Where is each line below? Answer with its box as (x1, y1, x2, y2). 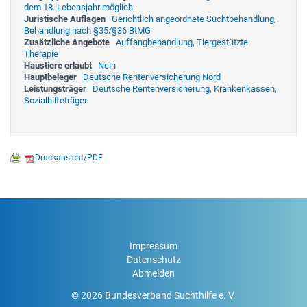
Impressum (130, 240, 177, 251)
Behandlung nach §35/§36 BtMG (24, 25, 151, 36)
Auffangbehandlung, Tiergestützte (116, 36, 248, 47)
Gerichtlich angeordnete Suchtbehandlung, (112, 13, 276, 24)
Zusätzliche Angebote (24, 36, 110, 47)
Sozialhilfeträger (24, 95, 87, 106)
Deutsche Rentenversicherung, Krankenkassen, (93, 83, 277, 94)
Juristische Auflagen (24, 13, 106, 24)
